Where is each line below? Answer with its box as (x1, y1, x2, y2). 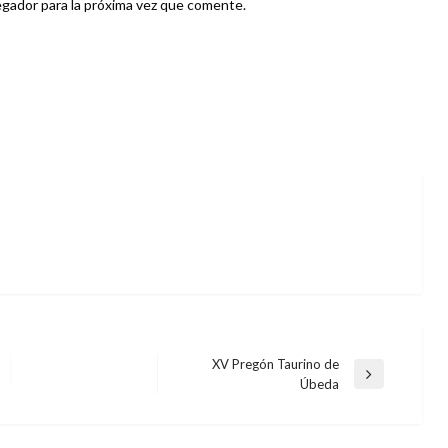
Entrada (177, 374, 224, 391)
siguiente (177, 394, 230, 411)
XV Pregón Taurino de (211, 355, 339, 372)
